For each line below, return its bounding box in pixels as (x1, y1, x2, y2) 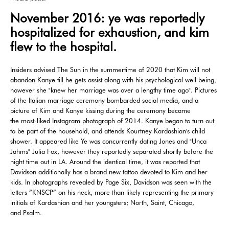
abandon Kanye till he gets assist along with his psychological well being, (10, 76, 216, 84)
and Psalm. (10, 209, 42, 217)
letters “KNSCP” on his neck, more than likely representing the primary (10, 188, 214, 197)
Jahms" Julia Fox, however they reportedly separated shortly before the (10, 147, 213, 156)
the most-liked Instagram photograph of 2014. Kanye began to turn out (10, 117, 214, 125)
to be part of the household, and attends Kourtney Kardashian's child (10, 127, 205, 135)
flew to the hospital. (10, 39, 117, 55)
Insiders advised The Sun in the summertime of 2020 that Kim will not (10, 65, 210, 74)
